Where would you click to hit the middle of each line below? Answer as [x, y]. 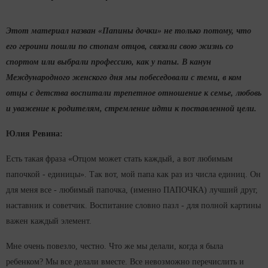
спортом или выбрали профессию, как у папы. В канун [109, 62]
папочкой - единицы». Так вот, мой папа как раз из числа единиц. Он [133, 175]
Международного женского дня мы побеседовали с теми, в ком [124, 78]
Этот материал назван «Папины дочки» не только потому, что [129, 31]
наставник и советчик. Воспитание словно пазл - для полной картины [133, 206]
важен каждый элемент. [49, 221]
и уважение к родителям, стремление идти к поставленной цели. [131, 109]
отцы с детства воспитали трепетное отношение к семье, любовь [134, 93]
